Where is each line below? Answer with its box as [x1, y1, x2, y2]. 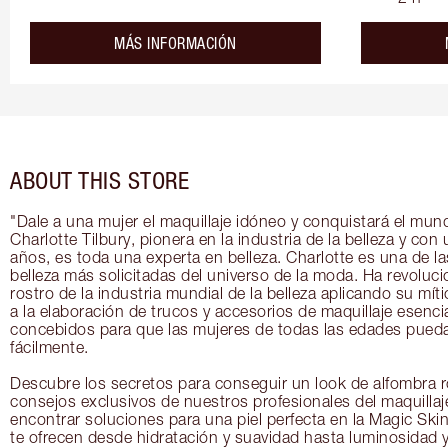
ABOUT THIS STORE [10, 166, 189, 195]
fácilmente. [10, 338, 89, 357]
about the [235, 33, 295, 52]
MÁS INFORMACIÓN [114, 34, 237, 53]
